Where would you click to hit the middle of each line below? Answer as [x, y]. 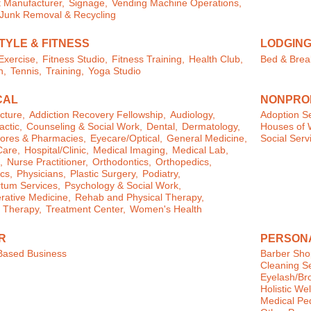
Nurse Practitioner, [47, 162]
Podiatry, [161, 174]
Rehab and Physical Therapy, [139, 198]
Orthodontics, [121, 162]
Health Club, [216, 59]
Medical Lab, [200, 151]
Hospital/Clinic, [56, 151]
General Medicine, [207, 139]
